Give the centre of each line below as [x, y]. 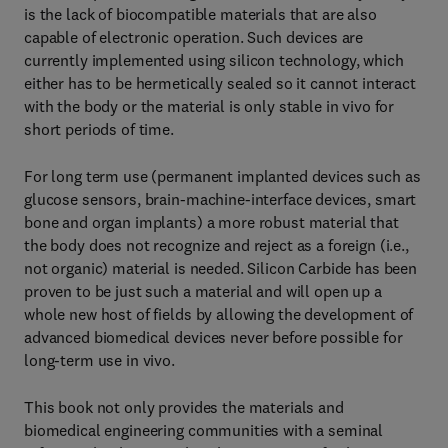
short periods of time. [99, 129]
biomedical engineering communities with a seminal [204, 430]
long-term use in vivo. [99, 360]
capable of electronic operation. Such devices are [194, 37]
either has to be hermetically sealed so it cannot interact [220, 83]
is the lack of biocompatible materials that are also [200, 14]
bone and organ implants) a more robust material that [211, 222]
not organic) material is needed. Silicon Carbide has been [221, 268]
